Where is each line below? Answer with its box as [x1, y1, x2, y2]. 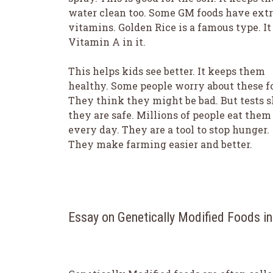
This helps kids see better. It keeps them [68, 64, 265, 77]
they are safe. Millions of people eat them [68, 108, 271, 121]
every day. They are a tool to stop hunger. [68, 122, 269, 136]
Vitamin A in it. [68, 35, 146, 48]
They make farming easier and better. [68, 137, 252, 151]
